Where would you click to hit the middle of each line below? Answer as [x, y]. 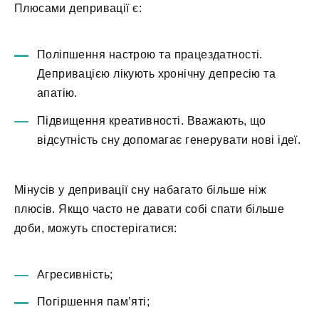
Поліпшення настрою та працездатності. [150, 55]
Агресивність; [75, 275]
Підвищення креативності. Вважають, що [152, 120]
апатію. [57, 93]
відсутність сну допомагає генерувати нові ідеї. [169, 140]
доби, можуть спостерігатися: [96, 228]
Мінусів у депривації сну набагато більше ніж [141, 189]
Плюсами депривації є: [78, 8]
